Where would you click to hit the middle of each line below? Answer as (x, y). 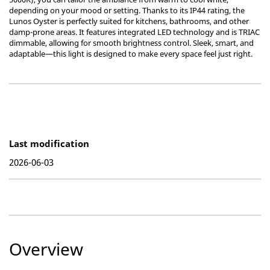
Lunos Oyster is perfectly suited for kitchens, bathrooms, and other (129, 21)
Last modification (49, 143)
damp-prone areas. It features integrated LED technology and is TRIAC (134, 32)
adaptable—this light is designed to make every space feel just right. (131, 54)
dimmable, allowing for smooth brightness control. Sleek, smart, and (131, 43)
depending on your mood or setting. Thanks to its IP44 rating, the (127, 10)
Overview (46, 249)
